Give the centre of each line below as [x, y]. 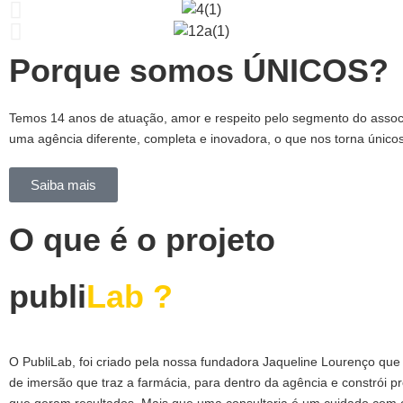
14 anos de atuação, [109, 118]
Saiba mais [63, 185]
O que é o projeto [142, 240]
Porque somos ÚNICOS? [199, 71]
